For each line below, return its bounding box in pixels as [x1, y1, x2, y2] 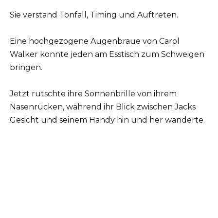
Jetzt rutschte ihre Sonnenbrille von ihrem [10, 89, 177, 99]
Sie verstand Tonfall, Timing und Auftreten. [10, 10, 178, 19]
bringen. [10, 62, 42, 72]
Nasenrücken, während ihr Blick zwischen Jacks [10, 102, 196, 112]
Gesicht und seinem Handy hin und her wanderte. [10, 115, 205, 125]
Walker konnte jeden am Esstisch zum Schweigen [10, 49, 204, 59]
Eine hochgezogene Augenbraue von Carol [10, 36, 180, 46]
